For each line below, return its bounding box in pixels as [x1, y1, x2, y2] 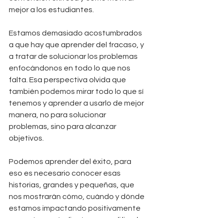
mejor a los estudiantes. [9, 6, 94, 14]
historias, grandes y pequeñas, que [9, 181, 136, 189]
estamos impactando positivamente [9, 204, 142, 213]
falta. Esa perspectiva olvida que [9, 76, 127, 84]
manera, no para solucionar [9, 111, 108, 119]
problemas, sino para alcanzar [9, 123, 118, 131]
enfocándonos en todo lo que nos [9, 64, 132, 73]
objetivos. [9, 134, 45, 143]
